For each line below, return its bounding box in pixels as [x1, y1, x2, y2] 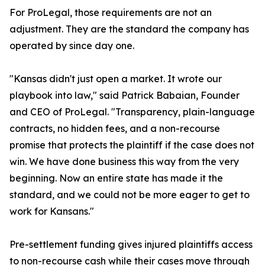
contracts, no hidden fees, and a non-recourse [9, 122, 220, 135]
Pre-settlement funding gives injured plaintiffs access [9, 238, 253, 251]
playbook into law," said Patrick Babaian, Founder [9, 89, 240, 102]
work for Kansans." [9, 205, 94, 218]
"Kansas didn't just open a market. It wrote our [9, 73, 222, 85]
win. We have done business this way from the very [9, 156, 239, 168]
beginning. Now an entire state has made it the [9, 172, 223, 185]
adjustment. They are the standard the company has [9, 23, 249, 35]
